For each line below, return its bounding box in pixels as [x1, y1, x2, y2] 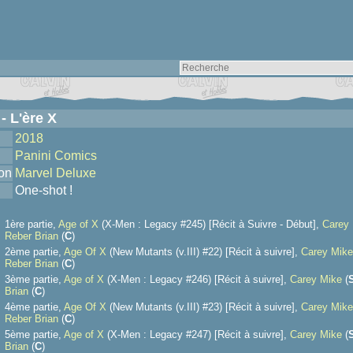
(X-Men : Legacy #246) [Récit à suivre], [104, 273, 290, 285]
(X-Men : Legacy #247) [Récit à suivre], [104, 329, 290, 340]
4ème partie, [5, 301, 64, 313]
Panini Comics [15, 149, 97, 162]
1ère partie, [5, 218, 58, 230]
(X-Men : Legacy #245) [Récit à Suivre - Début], [98, 218, 322, 230]
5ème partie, [5, 329, 64, 340]
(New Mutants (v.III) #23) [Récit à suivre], [106, 301, 301, 313]
